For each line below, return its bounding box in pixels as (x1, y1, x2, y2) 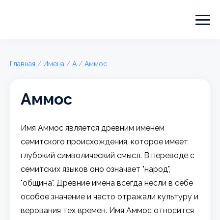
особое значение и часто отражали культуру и (21, 192, 199, 201)
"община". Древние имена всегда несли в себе (21, 178, 193, 188)
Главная (10, 60, 35, 68)
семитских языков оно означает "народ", (21, 164, 171, 174)
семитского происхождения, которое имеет (21, 137, 189, 146)
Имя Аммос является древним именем (21, 123, 165, 133)
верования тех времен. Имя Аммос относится (21, 205, 194, 215)
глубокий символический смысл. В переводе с (21, 150, 195, 160)
